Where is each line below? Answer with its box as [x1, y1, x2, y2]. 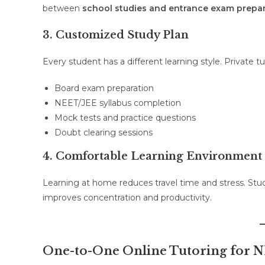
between [43, 3, 82, 14]
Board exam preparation [54, 83, 154, 93]
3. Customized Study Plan [43, 28, 189, 41]
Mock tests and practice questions [54, 112, 196, 123]
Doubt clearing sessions [54, 127, 153, 138]
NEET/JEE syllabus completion [54, 98, 181, 108]
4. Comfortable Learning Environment [43, 150, 262, 163]
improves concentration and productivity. [43, 192, 212, 203]
